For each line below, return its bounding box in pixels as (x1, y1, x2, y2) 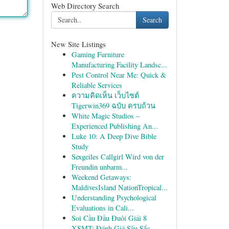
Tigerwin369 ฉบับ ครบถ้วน (71, 101, 155, 110)
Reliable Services (71, 80, 122, 90)
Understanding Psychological (71, 193, 156, 202)
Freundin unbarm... (71, 162, 128, 172)
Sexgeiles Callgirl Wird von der (71, 152, 164, 162)
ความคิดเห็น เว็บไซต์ (71, 90, 139, 100)
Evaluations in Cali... (71, 203, 134, 213)
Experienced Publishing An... (71, 121, 158, 131)
